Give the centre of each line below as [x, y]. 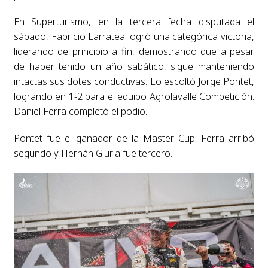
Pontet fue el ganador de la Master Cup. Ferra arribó [134, 138]
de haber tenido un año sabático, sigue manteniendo [134, 67]
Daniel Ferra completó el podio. [80, 112]
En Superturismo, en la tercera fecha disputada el [134, 22]
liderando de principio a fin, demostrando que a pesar [134, 52]
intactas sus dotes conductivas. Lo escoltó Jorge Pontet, [134, 82]
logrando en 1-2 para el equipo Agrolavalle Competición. [134, 97]
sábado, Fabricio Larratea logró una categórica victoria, [134, 37]
